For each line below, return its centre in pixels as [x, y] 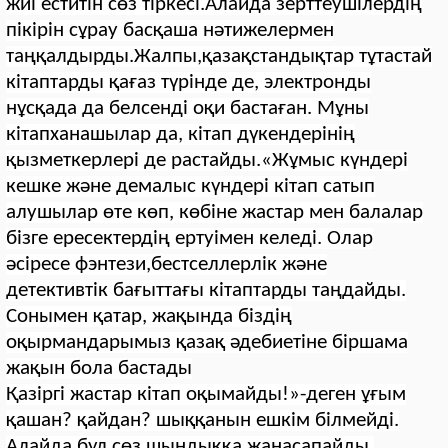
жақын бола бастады [99, 368]
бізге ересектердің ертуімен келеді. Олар [189, 238]
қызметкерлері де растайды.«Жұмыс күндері [207, 160]
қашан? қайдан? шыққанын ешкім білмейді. [202, 420]
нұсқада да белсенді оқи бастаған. [161, 108]
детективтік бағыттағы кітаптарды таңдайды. [206, 290]
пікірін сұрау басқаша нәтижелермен [170, 30]
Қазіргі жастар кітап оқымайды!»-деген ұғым [206, 394]
